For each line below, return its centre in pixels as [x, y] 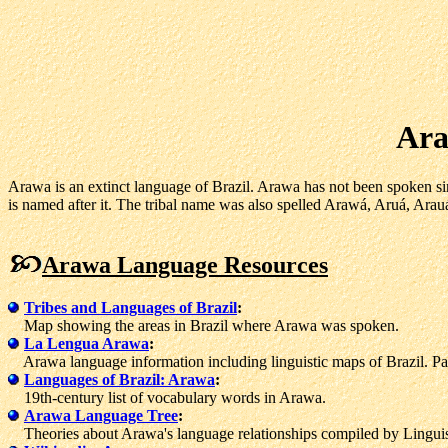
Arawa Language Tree [101, 415]
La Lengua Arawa [86, 343]
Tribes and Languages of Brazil [130, 307]
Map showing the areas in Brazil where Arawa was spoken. [203, 325]
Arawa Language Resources [185, 264]
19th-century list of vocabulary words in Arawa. [167, 397]
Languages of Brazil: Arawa [119, 379]
